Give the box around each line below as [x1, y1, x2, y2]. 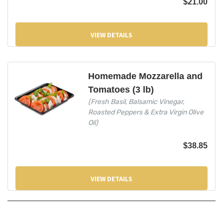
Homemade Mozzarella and [88, 71, 203, 81]
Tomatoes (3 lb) [88, 84, 154, 95]
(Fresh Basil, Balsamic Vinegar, [88, 97, 184, 106]
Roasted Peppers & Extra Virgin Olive [88, 108, 204, 116]
